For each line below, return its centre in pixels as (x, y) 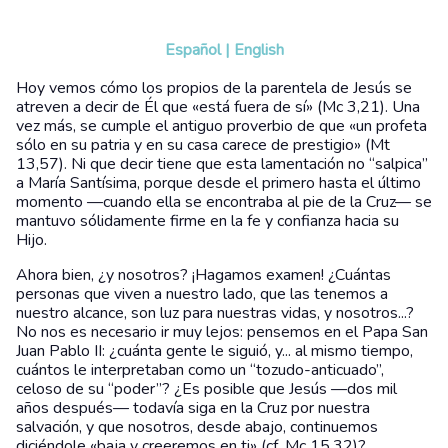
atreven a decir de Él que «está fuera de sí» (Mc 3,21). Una (218, 106)
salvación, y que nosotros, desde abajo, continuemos (197, 426)
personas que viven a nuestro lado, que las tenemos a (202, 293)
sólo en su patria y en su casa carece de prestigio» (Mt (203, 144)
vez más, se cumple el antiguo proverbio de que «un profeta (221, 125)
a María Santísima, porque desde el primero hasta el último (218, 182)
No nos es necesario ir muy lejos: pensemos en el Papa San (222, 331)
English (258, 49)
